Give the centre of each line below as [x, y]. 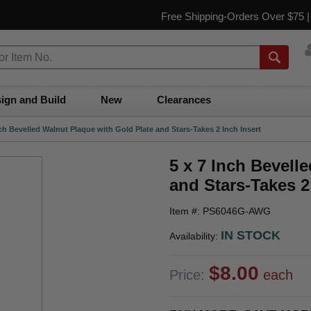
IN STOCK [251, 235]
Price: [189, 275]
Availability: [195, 236]
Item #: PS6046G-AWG [220, 211]
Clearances [184, 100]
